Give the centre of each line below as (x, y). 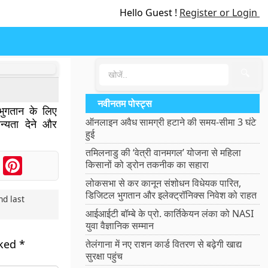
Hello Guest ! (150, 13)
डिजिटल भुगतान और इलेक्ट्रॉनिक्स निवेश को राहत (171, 195)
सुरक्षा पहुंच (104, 256)
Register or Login (220, 13)
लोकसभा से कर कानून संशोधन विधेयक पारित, (164, 183)
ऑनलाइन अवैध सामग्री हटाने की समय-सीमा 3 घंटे (171, 122)
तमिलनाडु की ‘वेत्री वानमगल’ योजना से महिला (164, 153)
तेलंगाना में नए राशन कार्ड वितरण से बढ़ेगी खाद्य (164, 244)
